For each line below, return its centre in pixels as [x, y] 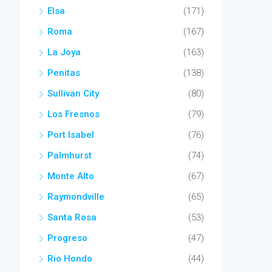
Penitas [64, 73]
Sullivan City [73, 93]
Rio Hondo [70, 259]
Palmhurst [70, 155]
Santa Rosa [72, 217]
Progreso [67, 238]
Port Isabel [71, 135]
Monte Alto [71, 176]
